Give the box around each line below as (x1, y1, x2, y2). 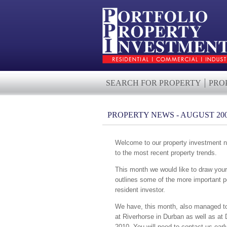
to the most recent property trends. (115, 149, 217, 157)
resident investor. (115, 186, 165, 194)
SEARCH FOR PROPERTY (106, 79, 201, 87)
